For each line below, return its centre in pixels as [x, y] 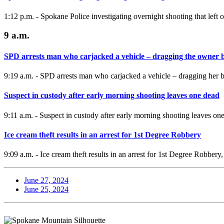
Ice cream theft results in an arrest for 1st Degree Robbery [102, 134]
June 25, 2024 [46, 189]
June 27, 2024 [46, 180]
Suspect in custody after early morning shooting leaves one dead [112, 95]
